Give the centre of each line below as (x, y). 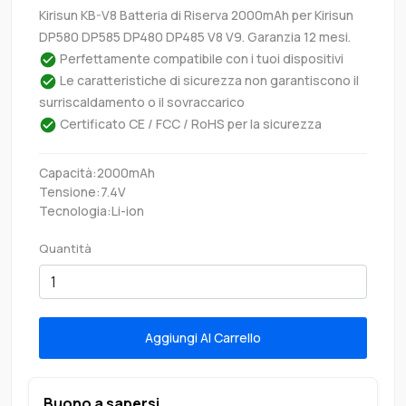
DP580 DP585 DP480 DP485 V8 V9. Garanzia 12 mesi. (195, 36)
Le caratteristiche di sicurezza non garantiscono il (208, 80)
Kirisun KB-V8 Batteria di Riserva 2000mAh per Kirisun (196, 14)
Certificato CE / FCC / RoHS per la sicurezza (189, 123)
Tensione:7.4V (82, 191)
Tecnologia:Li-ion (92, 210)
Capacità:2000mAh (97, 172)
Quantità (65, 248)
